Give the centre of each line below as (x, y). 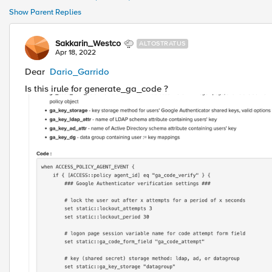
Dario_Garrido (80, 72)
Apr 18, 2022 (76, 53)
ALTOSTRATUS (162, 43)
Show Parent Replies (45, 12)
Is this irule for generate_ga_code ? (97, 89)
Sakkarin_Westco (88, 43)
